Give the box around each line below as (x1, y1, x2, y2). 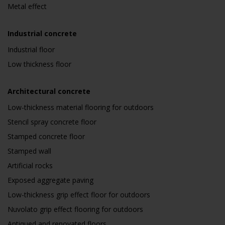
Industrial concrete (8, 29, 77, 38)
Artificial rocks (8, 161, 53, 170)
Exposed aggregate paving (8, 175, 93, 185)
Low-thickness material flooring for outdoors (8, 102, 154, 112)
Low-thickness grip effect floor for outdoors (8, 190, 150, 199)
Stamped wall (8, 146, 51, 156)
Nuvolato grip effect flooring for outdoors (8, 204, 143, 214)
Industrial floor (8, 45, 55, 54)
